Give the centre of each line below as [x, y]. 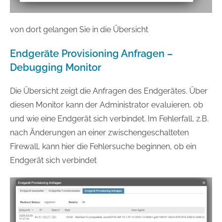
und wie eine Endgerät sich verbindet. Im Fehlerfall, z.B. [109, 119]
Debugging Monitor [55, 68]
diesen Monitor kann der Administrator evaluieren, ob [107, 105]
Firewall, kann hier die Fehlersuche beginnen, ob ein [103, 147]
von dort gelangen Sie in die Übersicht [79, 30]
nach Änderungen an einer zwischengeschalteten [99, 133]
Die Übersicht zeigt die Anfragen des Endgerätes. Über [109, 91]
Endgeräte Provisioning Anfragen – [91, 54]
